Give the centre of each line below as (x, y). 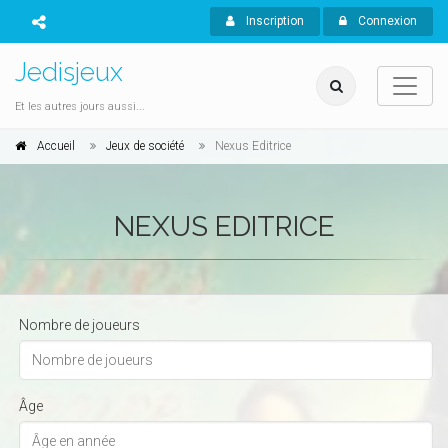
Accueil (56, 146)
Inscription (273, 21)
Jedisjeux (69, 72)
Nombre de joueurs (79, 325)
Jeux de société (145, 146)
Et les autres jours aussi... (80, 106)
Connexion (385, 21)
